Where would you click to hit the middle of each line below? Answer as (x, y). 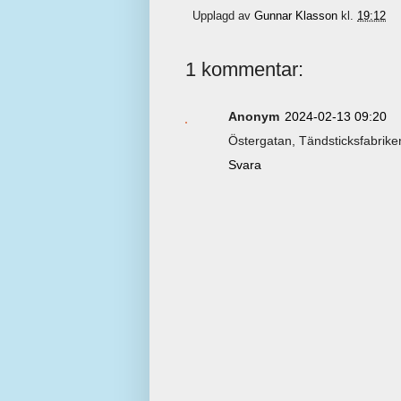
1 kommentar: (244, 70)
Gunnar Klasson (296, 16)
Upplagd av (223, 16)
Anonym (254, 117)
